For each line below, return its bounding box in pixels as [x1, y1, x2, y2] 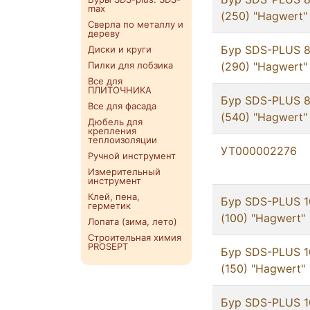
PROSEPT [88, 241, 128, 253]
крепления [88, 125, 136, 137]
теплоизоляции [88, 134, 157, 146]
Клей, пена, [88, 191, 140, 203]
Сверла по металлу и [88, 19, 183, 30]
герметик [88, 200, 131, 212]
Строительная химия [88, 232, 181, 244]
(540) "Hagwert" [221, 110, 307, 125]
